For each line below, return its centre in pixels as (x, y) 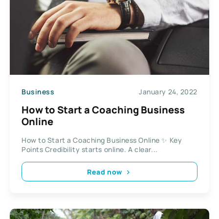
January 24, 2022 (168, 91)
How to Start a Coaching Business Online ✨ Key (102, 140)
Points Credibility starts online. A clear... (90, 150)
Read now (105, 172)
